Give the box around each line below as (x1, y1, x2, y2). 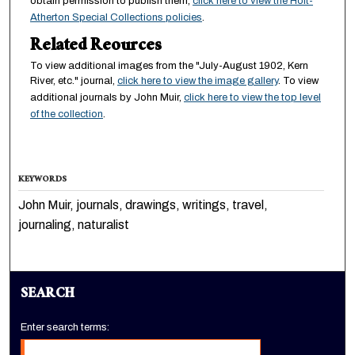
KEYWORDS (18, 172, 67, 189)
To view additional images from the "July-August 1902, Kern (29, 60, 308, 72)
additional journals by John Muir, (29, 92, 184, 104)
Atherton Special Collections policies (29, 12, 202, 24)
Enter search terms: (21, 322, 110, 334)
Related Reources (29, 31, 162, 64)
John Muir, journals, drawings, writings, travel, (18, 198, 269, 212)
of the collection (29, 109, 103, 120)
